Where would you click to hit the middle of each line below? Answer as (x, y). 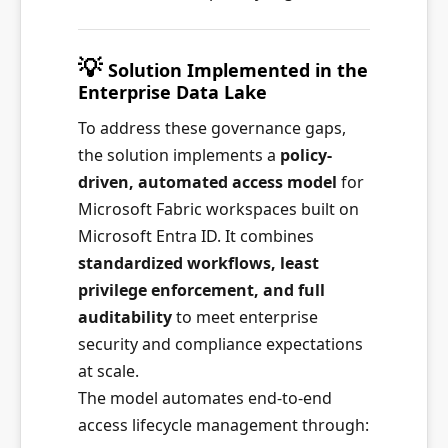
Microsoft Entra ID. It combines (196, 236)
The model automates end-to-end (205, 398)
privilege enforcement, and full (201, 290)
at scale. (108, 371)
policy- (306, 155)
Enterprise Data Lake (172, 92)
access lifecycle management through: (223, 425)
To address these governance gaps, (212, 128)
